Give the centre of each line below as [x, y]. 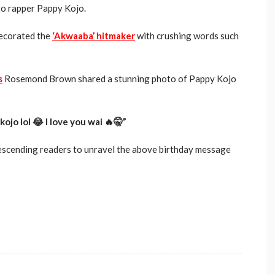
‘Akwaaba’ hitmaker [94, 35]
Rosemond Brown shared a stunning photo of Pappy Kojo [119, 78]
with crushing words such [187, 35]
